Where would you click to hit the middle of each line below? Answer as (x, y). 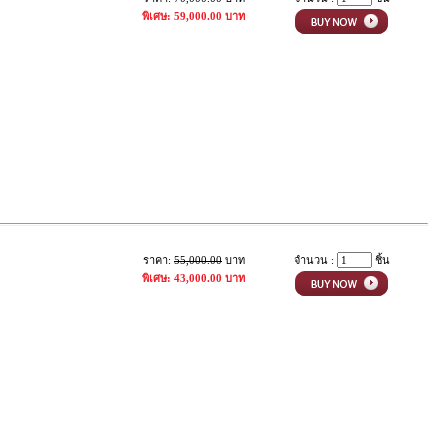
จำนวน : (315, 260)
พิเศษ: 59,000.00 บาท (193, 16)
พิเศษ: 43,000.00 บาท (193, 278)
